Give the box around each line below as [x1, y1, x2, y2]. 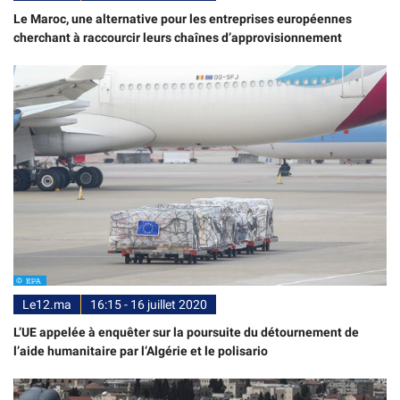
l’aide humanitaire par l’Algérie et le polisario [13, 344, 268, 359]
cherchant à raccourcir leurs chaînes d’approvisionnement [13, 30, 342, 46]
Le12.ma [22, 297, 71, 312]
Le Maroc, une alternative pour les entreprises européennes [13, 12, 352, 27]
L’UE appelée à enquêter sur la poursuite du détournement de [13, 325, 359, 340]
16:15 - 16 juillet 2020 [90, 297, 207, 312]
